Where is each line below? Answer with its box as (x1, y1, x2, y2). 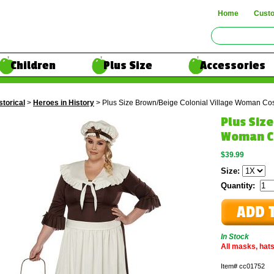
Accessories (200, 59, 265, 72)
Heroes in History (33, 98, 94, 107)
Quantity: (221, 181, 260, 190)
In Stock (221, 232, 249, 241)
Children (10, 59, 56, 72)
